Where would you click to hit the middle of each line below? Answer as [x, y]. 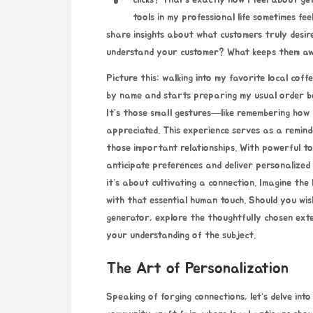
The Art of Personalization [197, 269]
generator [128, 218]
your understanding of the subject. [181, 235]
